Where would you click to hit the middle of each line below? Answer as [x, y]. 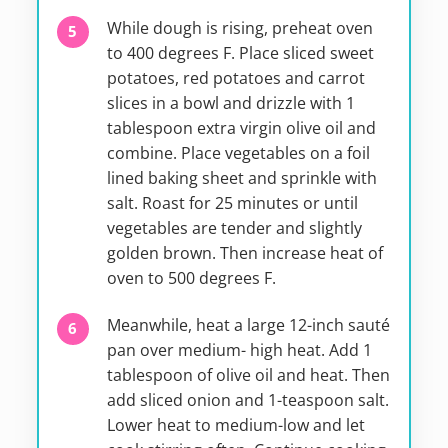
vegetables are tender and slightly [234, 227]
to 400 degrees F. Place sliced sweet [240, 52]
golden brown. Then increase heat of [244, 252]
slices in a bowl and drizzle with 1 [230, 102]
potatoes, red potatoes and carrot [235, 77]
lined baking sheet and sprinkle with [241, 177]
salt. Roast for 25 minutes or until [232, 202]
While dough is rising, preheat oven [239, 27]
